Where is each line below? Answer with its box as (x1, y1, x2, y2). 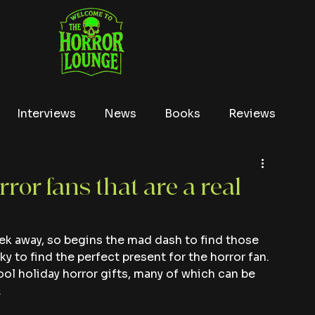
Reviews (229, 106, 276, 121)
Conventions (13, 162, 87, 177)
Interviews (17, 106, 76, 121)
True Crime (115, 162, 178, 177)
